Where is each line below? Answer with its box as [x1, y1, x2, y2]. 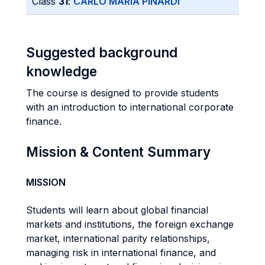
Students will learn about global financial [26, 204, 208, 216]
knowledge [26, 63, 97, 79]
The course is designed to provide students [26, 87, 219, 99]
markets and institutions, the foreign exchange [26, 218, 234, 230]
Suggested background [26, 44, 177, 60]
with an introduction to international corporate [26, 101, 234, 113]
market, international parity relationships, [26, 232, 210, 244]
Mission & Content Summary [26, 144, 211, 160]
